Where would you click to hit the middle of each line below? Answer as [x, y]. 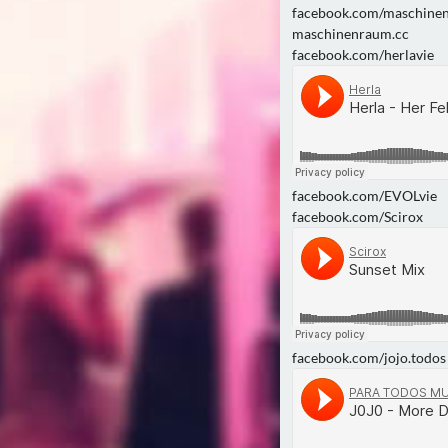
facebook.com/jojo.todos [369, 357]
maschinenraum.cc [350, 33]
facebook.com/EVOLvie [364, 195]
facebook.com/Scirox [357, 216]
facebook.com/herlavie [363, 54]
